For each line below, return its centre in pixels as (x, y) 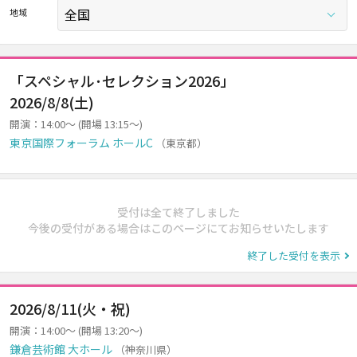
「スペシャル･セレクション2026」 (122, 80)
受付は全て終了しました (178, 212)
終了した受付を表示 (294, 255)
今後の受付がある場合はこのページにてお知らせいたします (178, 228)
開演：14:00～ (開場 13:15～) (76, 124)
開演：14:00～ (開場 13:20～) (76, 330)
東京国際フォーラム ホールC (81, 143)
